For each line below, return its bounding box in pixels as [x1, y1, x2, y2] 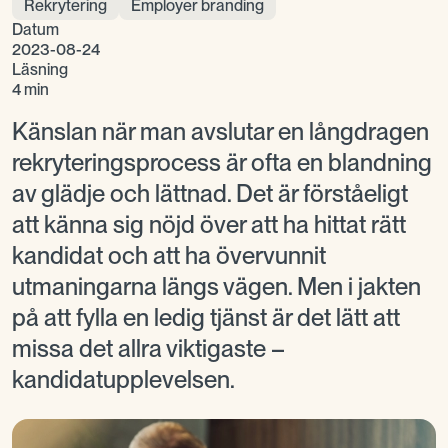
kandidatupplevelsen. [12, 365, 235, 394]
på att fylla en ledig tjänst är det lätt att [12, 303, 400, 332]
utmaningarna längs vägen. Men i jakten [12, 272, 421, 301]
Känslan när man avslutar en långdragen [12, 117, 429, 146]
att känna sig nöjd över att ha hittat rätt [12, 210, 406, 239]
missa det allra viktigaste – [12, 334, 285, 363]
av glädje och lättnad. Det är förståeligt [12, 179, 408, 208]
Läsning [12, 60, 68, 79]
